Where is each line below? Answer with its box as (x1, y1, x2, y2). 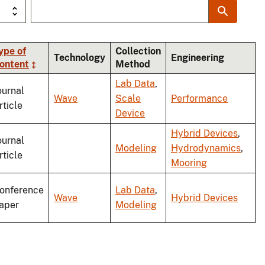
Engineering (171, 52, 224, 64)
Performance (171, 93, 228, 105)
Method (115, 59, 150, 70)
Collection (115, 46, 161, 57)
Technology (54, 52, 105, 64)
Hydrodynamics (171, 143, 241, 154)
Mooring (171, 157, 207, 169)
